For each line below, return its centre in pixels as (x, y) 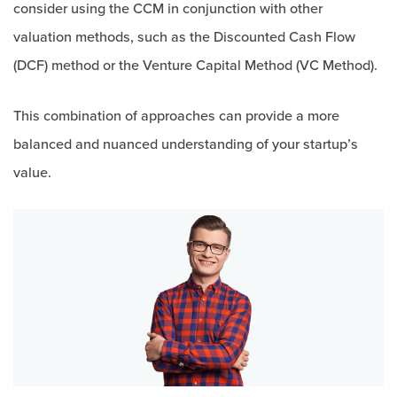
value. (32, 173)
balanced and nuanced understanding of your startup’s (186, 144)
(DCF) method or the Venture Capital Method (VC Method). (195, 66)
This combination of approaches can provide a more (176, 116)
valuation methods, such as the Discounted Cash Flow (184, 37)
